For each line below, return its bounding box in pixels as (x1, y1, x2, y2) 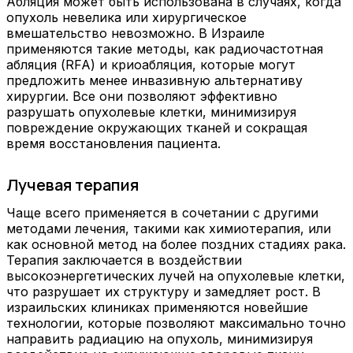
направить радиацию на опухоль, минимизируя (6, 331, 313, 347)
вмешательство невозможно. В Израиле (6, 24, 265, 41)
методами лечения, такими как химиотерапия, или (6, 221, 331, 237)
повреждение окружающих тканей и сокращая (6, 119, 307, 136)
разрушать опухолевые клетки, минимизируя (6, 103, 296, 120)
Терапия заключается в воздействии (6, 252, 242, 269)
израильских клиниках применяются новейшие (6, 299, 308, 316)
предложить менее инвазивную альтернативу (6, 72, 303, 88)
